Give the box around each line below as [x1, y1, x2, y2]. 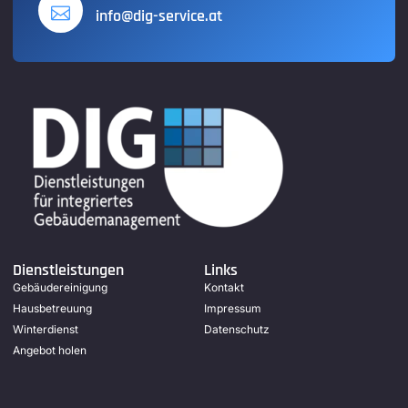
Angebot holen [13, 343, 87, 358]
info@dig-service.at [96, 5, 222, 27]
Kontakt [204, 280, 244, 295]
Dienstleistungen [13, 260, 124, 281]
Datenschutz [204, 322, 270, 337]
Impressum [204, 301, 261, 316]
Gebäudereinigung [13, 280, 107, 295]
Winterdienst [13, 322, 78, 337]
